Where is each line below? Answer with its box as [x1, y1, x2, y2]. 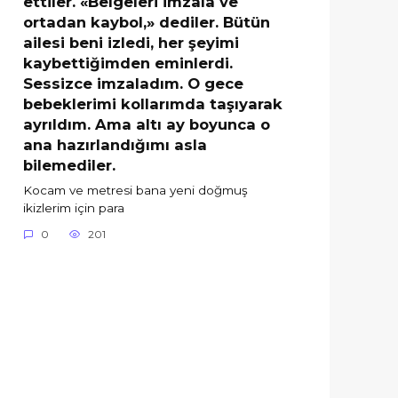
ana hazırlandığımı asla [23, 135, 207, 154]
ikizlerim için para [23, 201, 124, 216]
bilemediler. [23, 155, 115, 174]
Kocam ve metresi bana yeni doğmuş [23, 183, 248, 198]
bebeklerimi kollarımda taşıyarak [23, 94, 283, 113]
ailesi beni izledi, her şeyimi [23, 33, 239, 52]
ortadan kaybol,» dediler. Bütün [23, 12, 270, 31]
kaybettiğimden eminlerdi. [23, 53, 233, 72]
